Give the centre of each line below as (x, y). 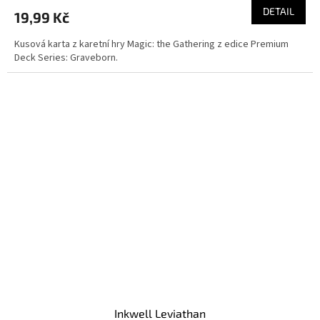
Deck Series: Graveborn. (66, 57)
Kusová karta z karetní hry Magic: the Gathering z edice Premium (151, 44)
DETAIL (279, 11)
